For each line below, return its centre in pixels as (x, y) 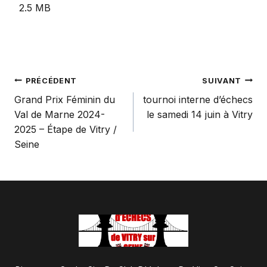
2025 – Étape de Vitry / (66, 129)
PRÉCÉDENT (51, 80)
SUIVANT (222, 80)
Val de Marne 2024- (60, 114)
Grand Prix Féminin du (65, 99)
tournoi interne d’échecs (198, 99)
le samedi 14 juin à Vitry (200, 114)
